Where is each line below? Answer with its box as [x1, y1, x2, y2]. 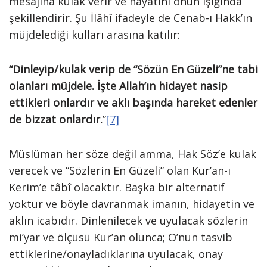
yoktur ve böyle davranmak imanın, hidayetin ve [9, 197, 254, 211]
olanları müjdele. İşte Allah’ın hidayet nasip [9, 79, 228, 93]
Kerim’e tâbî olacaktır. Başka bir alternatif [9, 180, 225, 194]
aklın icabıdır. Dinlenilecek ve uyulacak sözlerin [9, 213, 248, 228]
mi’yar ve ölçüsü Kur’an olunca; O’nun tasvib [9, 230, 232, 244]
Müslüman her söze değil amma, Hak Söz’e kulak [9, 147, 256, 161]
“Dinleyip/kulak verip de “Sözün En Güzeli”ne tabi [9, 62, 258, 76]
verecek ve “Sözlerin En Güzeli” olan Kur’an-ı [9, 163, 231, 178]
